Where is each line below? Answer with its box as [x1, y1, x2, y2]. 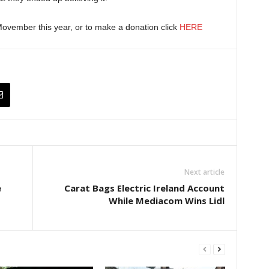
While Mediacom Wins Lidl [108, 194, 225, 207]
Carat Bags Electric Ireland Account [64, 181, 225, 194]
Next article [184, 166, 225, 177]
